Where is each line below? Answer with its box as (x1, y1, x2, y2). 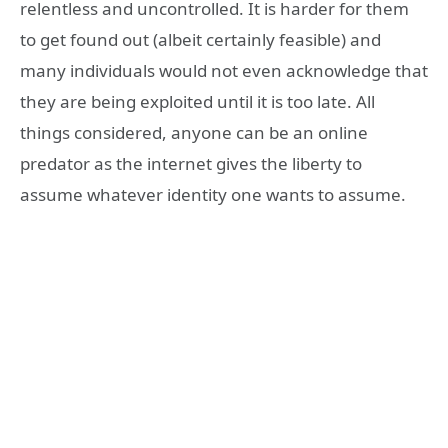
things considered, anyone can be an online (20, 121, 368, 145)
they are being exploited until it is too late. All (20, 90, 375, 114)
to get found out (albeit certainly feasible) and (20, 28, 381, 52)
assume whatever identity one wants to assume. (20, 183, 406, 207)
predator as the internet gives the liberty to (20, 152, 362, 176)
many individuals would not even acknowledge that (20, 59, 428, 83)
